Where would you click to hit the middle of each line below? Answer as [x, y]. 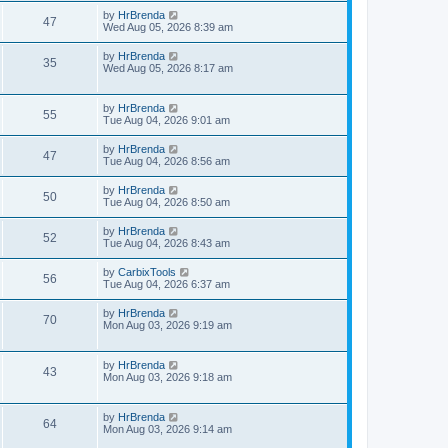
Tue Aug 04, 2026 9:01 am [166, 119]
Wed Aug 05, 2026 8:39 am [168, 26]
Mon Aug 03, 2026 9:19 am [167, 324]
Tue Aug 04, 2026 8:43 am [166, 242]
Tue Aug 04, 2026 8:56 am [166, 160]
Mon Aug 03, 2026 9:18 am [167, 376]
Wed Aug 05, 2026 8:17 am [168, 67]
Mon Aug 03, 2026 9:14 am [167, 428]
